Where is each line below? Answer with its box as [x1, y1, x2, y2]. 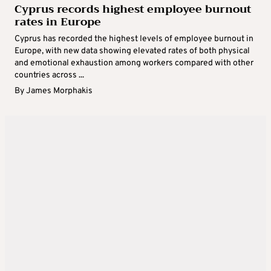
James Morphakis [26, 86, 93, 97]
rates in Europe [15, 12, 101, 32]
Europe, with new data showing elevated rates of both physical [15, 46, 250, 57]
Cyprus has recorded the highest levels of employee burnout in [15, 34, 253, 45]
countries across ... [15, 70, 84, 81]
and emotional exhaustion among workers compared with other [15, 58, 253, 69]
